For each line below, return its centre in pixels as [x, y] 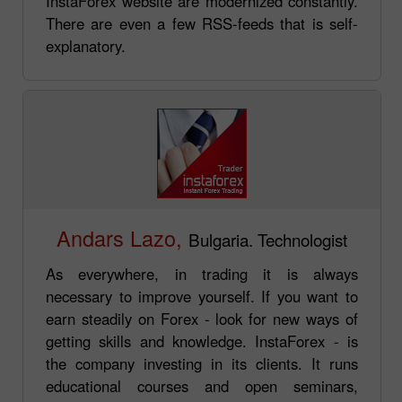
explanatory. [86, 45]
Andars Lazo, [119, 237]
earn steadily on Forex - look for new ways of [202, 318]
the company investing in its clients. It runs [202, 363]
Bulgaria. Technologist [268, 239]
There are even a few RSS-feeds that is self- [202, 23]
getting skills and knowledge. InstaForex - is [202, 341]
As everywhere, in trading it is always [202, 273]
